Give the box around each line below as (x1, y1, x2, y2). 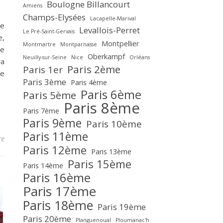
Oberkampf (88, 52, 125, 61)
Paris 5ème (23, 88, 76, 102)
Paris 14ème (23, 161, 63, 170)
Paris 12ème (23, 142, 87, 157)
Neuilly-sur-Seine (23, 54, 67, 61)
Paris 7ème (23, 106, 59, 115)
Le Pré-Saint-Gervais (23, 28, 75, 35)
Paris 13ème (91, 147, 131, 156)
